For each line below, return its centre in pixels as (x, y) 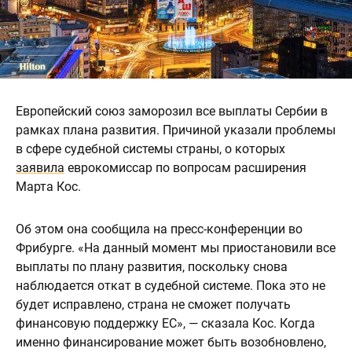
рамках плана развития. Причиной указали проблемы (176, 130)
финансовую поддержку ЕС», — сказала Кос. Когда (165, 323)
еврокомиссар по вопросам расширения (185, 168)
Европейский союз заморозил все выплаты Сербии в (172, 111)
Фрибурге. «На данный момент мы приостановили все (176, 248)
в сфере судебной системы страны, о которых (150, 149)
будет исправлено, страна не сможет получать (153, 304)
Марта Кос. (48, 187)
